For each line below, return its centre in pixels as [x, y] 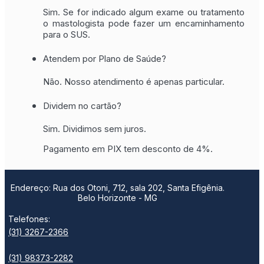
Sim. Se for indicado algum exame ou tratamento [144, 12]
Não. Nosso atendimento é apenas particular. [134, 81]
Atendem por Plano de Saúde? [105, 58]
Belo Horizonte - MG [117, 197]
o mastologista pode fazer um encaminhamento [144, 24]
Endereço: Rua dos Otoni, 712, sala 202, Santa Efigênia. [117, 187]
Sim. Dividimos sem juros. [95, 128]
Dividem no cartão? [82, 105]
